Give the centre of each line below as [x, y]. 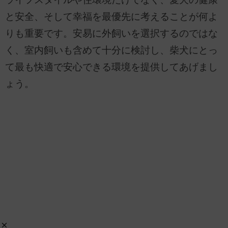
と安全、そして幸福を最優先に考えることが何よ [111, 16]
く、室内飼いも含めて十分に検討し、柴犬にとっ [111, 50]
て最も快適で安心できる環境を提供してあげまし [111, 67]
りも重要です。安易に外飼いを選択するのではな [111, 33]
